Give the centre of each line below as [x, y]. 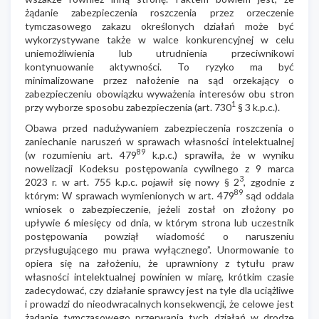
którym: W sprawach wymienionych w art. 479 [130, 195]
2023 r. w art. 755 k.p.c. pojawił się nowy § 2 [132, 182]
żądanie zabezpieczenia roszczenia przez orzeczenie [159, 12]
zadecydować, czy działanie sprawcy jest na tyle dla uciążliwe [159, 290]
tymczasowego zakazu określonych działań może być [159, 26]
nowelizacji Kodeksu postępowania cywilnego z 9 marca [159, 168]
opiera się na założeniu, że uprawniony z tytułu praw [159, 263]
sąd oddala [268, 195]
